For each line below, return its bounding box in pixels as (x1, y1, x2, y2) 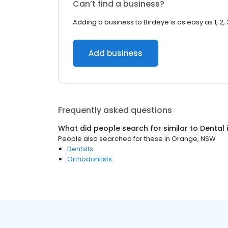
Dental (200, 123, 224, 133)
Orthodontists (67, 154, 112, 164)
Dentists (67, 144, 93, 154)
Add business (89, 48, 142, 59)
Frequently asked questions (58, 104, 172, 116)
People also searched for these (58, 134, 163, 144)
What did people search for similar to (58, 123, 200, 133)
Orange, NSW (172, 134, 216, 144)
